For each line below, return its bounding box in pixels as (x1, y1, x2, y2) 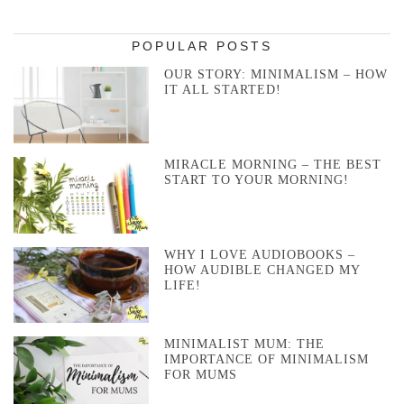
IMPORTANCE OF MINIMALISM (164, 353, 370, 367)
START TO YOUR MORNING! (164, 172, 350, 187)
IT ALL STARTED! (164, 83, 282, 97)
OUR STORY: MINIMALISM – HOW (164, 68, 389, 82)
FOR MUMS (164, 368, 238, 382)
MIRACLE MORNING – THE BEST (164, 157, 382, 171)
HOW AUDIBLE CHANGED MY (164, 262, 362, 277)
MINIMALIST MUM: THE (164, 337, 326, 352)
